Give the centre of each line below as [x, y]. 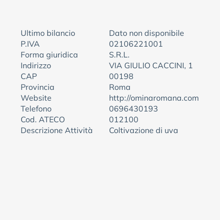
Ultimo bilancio [48, 33]
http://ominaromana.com [154, 98]
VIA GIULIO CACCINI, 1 [151, 65]
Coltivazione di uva [144, 130]
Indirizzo [36, 65]
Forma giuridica [49, 55]
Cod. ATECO [43, 119]
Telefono [36, 109]
